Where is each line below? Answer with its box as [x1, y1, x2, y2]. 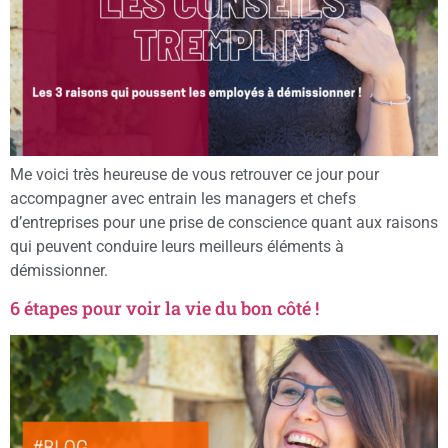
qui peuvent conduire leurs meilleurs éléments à [10, 237, 344, 257]
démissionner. [10, 261, 108, 281]
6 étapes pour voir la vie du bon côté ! [10, 295, 319, 320]
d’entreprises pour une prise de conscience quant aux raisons [10, 213, 438, 233]
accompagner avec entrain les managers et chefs [10, 189, 356, 209]
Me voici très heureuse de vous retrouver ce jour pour [10, 165, 379, 185]
